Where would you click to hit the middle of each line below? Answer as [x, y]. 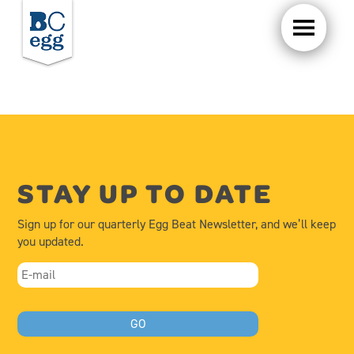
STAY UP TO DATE [145, 193]
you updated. [51, 241]
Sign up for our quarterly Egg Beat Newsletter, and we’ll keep [177, 224]
